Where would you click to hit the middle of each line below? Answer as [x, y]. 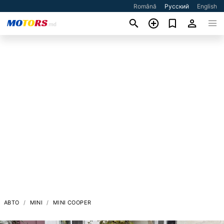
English [207, 6]
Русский [177, 6]
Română [145, 6]
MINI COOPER [72, 202]
